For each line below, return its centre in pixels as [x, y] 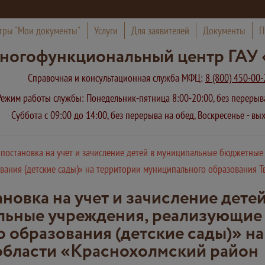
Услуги [106, 30]
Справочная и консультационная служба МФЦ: [117, 78]
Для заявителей [160, 30]
